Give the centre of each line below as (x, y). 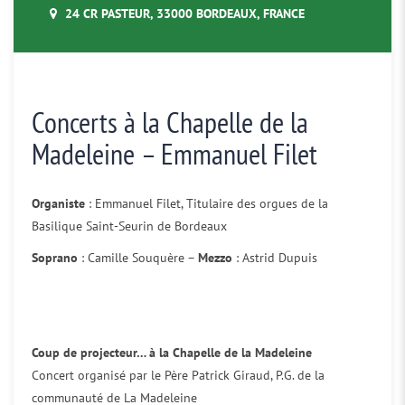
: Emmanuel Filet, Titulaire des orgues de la (207, 203)
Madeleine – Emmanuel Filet (174, 154)
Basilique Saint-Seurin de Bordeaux (129, 226)
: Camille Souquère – (140, 258)
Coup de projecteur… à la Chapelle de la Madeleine (172, 353)
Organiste (58, 203)
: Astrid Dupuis (275, 258)
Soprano (57, 258)
